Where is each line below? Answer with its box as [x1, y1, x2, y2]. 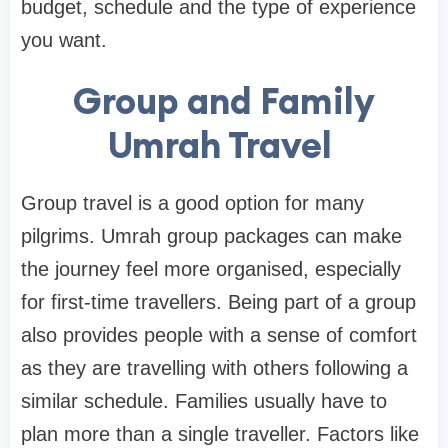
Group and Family [73, 78, 375, 125]
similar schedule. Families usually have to [21, 390, 387, 413]
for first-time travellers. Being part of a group [21, 291, 416, 314]
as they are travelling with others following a [21, 357, 408, 380]
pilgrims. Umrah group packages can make [21, 225, 402, 248]
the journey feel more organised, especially [21, 258, 401, 281]
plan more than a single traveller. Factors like [21, 423, 419, 446]
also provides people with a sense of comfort [21, 324, 417, 347]
